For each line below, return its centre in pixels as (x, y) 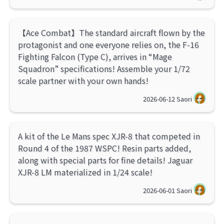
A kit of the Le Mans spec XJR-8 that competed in (109, 136)
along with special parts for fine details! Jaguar (105, 160)
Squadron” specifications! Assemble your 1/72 (104, 69)
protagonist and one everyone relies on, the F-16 (108, 45)
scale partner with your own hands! (83, 81)
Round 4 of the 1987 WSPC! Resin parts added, (104, 148)
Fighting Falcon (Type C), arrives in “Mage (95, 57)
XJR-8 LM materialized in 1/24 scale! (85, 172)
